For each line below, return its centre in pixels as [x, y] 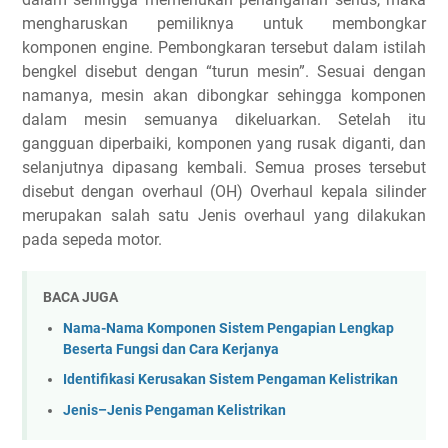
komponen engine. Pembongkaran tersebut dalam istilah [224, 47]
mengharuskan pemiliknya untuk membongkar [224, 23]
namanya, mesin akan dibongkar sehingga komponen [224, 95]
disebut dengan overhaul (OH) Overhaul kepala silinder [224, 191]
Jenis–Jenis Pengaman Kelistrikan [174, 410]
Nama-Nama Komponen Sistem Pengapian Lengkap [228, 328]
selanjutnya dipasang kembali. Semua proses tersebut [224, 167]
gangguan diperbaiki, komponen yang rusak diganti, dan [224, 143]
